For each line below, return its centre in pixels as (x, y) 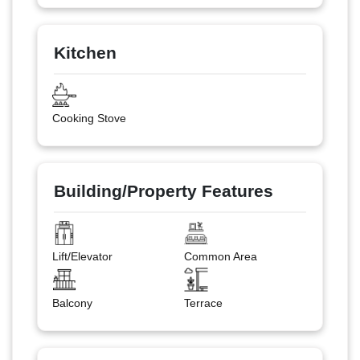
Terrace (203, 303)
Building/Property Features (164, 190)
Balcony (72, 303)
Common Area (221, 256)
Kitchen (85, 52)
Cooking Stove (89, 118)
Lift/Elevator (82, 256)
